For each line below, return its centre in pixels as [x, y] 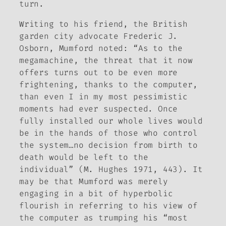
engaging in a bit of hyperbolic [96, 194]
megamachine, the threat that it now [106, 61]
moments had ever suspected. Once [99, 109]
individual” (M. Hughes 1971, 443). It [111, 169]
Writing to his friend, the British [103, 24]
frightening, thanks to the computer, [108, 85]
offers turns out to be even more [99, 73]
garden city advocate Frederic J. [99, 36]
